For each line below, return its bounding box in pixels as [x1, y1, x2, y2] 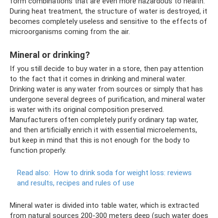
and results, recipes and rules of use [17, 178, 134, 187]
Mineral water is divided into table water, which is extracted [10, 200, 199, 210]
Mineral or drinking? [10, 49, 90, 60]
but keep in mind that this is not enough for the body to [10, 135, 190, 145]
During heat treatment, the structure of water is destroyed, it [10, 6, 207, 16]
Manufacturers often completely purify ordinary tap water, [10, 115, 198, 124]
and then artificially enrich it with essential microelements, [10, 125, 197, 134]
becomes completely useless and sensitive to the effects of [10, 17, 207, 26]
